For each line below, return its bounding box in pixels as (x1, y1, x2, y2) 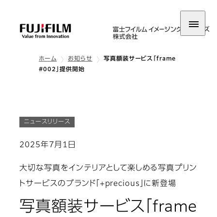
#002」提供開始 (39, 67, 85, 73)
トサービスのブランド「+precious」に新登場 (19, 180, 177, 188)
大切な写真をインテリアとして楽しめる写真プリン (19, 165, 198, 173)
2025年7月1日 (19, 141, 76, 150)
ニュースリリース (24, 119, 70, 125)
